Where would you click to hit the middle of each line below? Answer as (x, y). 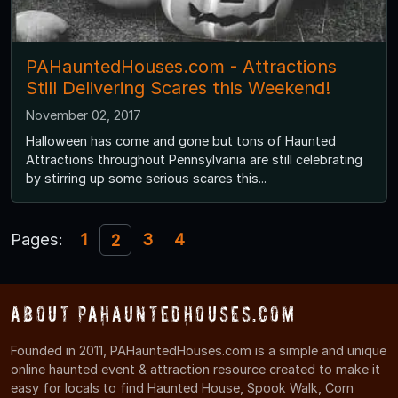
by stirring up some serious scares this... (146, 179)
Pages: (37, 239)
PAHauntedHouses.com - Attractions (181, 67)
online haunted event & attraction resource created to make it (195, 369)
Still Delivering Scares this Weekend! (178, 88)
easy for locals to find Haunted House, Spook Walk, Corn (182, 387)
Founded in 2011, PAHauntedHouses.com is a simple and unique (199, 350)
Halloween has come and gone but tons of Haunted (181, 141)
